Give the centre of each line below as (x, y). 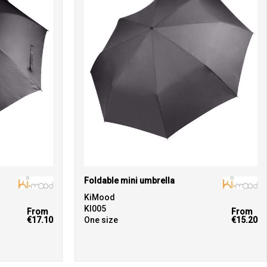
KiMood (100, 197)
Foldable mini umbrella (130, 180)
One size (101, 220)
